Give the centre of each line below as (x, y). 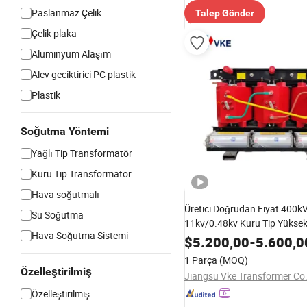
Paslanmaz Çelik (66, 13)
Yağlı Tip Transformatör (82, 153)
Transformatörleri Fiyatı (235, 237)
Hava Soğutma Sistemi (80, 235)
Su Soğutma (58, 215)
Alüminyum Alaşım (71, 54)
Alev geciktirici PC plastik (84, 74)
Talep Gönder (225, 13)
